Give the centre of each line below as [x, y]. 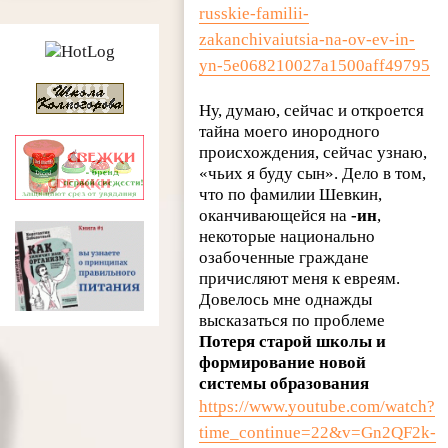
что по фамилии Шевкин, [291, 195]
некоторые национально [287, 237]
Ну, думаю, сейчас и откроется [312, 111]
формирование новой [283, 363]
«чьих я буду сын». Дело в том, [313, 174]
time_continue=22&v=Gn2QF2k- [318, 433]
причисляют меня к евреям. [300, 279]
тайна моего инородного [290, 132]
